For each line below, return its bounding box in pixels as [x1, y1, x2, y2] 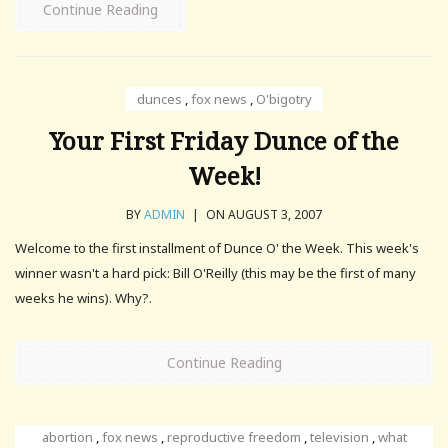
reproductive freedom [166, 427, 301, 446]
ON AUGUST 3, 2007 [203, 205, 322, 223]
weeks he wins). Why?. [15, 288, 152, 307]
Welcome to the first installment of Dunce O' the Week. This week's [15, 238, 419, 257]
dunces [136, 89, 182, 108]
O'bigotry [255, 89, 312, 108]
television [309, 427, 369, 446]
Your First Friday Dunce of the [49, 123, 399, 157]
